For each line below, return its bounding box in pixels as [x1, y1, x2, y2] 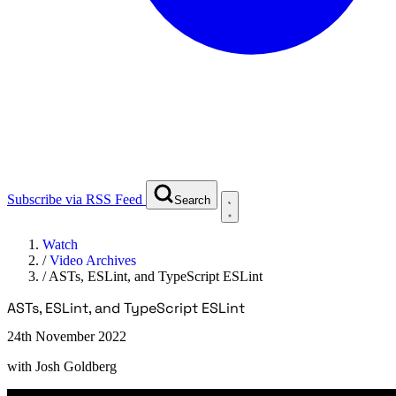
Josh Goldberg [35, 358, 117, 374]
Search [174, 193, 210, 207]
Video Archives [49, 252, 136, 268]
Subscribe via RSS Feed [7, 191, 142, 207]
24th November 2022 [7, 328, 126, 344]
